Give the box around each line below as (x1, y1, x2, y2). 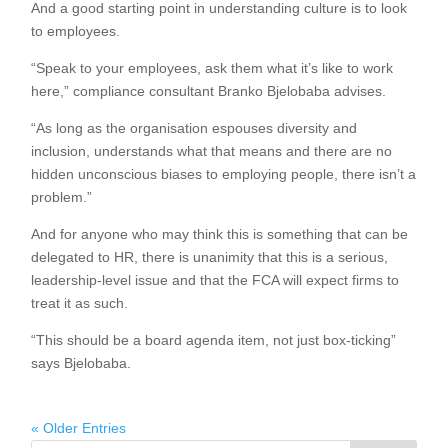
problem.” (31, 189, 93, 205)
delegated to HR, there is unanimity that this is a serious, (31, 249, 389, 265)
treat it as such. (31, 295, 129, 311)
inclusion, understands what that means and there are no (31, 143, 393, 159)
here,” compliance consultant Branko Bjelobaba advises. (31, 83, 387, 99)
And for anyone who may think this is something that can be (31, 226, 409, 242)
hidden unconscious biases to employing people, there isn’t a (31, 166, 417, 182)
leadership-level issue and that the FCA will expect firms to (31, 272, 400, 288)
